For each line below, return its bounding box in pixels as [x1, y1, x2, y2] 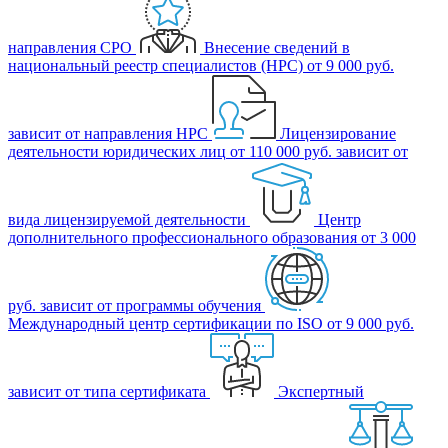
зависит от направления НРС [8, 124, 208, 142]
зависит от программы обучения [40, 296, 261, 314]
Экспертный [278, 382, 364, 400]
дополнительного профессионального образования [8, 228, 357, 246]
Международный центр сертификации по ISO [8, 314, 323, 332]
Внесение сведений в [204, 38, 350, 56]
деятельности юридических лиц [8, 142, 226, 160]
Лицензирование [280, 124, 396, 142]
